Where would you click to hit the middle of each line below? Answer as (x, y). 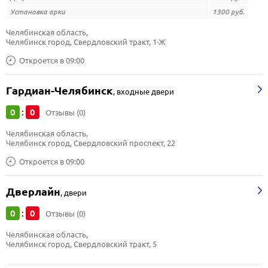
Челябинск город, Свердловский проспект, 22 (91, 143)
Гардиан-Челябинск (60, 91)
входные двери (145, 92)
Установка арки (38, 12)
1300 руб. (229, 12)
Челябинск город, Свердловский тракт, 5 (81, 244)
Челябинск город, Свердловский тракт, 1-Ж (86, 42)
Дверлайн (33, 192)
